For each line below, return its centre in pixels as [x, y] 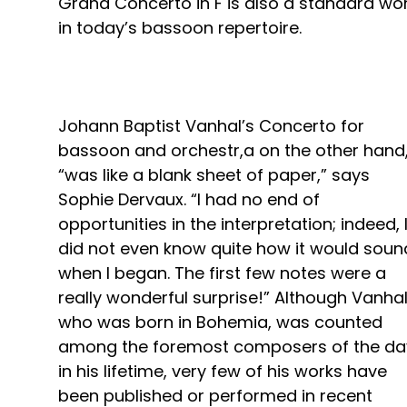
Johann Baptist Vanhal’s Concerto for [211, 126]
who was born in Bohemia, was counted [220, 323]
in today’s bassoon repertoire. [180, 28]
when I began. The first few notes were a [222, 273]
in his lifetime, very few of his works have [223, 372]
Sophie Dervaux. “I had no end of [189, 200]
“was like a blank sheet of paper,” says [214, 175]
